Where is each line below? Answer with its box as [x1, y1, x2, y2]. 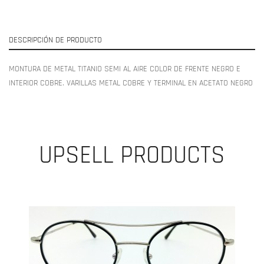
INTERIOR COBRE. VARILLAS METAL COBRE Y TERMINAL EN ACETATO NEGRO [9, 77, 253, 88]
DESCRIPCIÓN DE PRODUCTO [9, 34, 102, 45]
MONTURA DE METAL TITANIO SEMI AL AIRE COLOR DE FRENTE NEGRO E [9, 63, 240, 74]
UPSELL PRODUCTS [39, 139, 225, 171]
